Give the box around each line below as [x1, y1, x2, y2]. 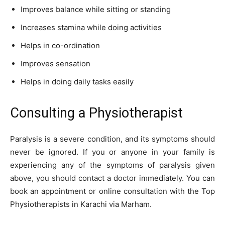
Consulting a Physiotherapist [10, 104, 183, 121]
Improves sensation [21, 58, 90, 68]
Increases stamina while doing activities [21, 22, 162, 32]
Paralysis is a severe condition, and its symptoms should [10, 134, 215, 144]
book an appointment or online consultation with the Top [10, 186, 215, 196]
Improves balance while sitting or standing [21, 4, 171, 14]
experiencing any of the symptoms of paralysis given [10, 160, 215, 170]
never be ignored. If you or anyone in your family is [10, 147, 215, 157]
